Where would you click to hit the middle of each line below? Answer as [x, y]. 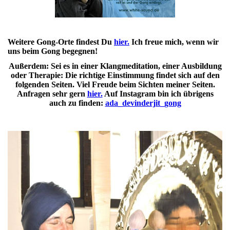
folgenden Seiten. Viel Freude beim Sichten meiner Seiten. [115, 84]
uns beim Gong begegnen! [53, 51]
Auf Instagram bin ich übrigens [158, 93]
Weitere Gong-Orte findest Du [61, 42]
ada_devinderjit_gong [143, 103]
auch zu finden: [77, 103]
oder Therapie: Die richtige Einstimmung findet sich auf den [115, 75]
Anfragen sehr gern [52, 93]
